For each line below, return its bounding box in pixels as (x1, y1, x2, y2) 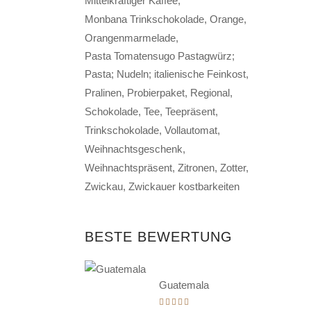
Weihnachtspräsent (85, 161, 172, 174)
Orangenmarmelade (85, 31, 176, 44)
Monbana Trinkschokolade (85, 12, 204, 25)
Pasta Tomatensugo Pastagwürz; (85, 49, 235, 62)
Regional (190, 86, 230, 99)
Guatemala (159, 278, 209, 291)
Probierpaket (127, 86, 185, 99)
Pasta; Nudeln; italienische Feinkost (85, 67, 246, 80)
